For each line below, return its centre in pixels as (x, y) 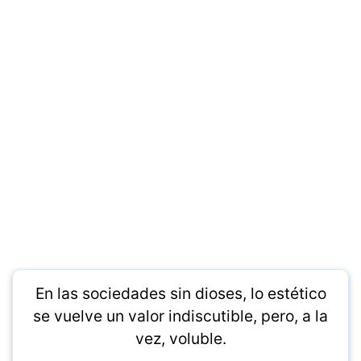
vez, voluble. (180, 338)
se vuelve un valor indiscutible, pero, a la (180, 316)
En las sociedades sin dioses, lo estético (180, 293)
